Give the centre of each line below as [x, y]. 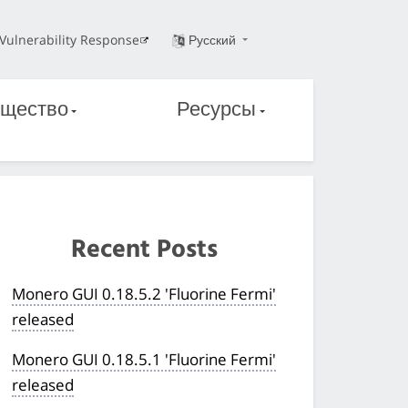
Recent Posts [145, 250]
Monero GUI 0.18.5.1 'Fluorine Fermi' [144, 359]
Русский [214, 39]
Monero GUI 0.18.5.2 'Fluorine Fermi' [144, 293]
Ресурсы [217, 110]
